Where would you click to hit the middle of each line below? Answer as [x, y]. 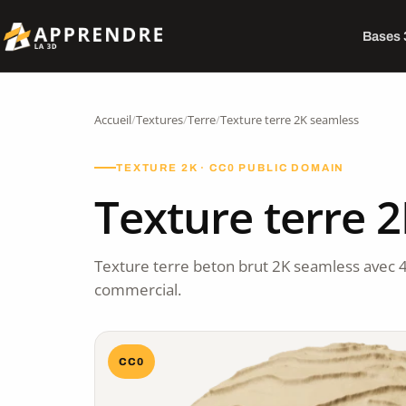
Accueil [113, 120]
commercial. [138, 290]
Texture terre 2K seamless [290, 120]
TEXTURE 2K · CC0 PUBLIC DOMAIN [231, 168]
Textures [159, 120]
